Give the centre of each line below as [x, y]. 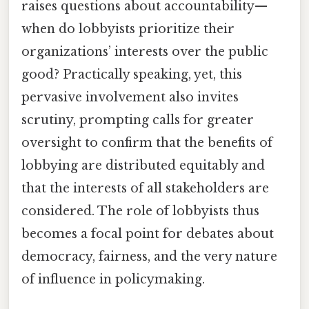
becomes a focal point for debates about [148, 234]
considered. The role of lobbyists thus [140, 211]
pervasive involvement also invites [130, 98]
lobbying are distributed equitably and [143, 166]
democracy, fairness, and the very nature [149, 257]
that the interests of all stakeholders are [145, 189]
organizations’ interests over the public [145, 52]
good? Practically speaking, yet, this [132, 75]
